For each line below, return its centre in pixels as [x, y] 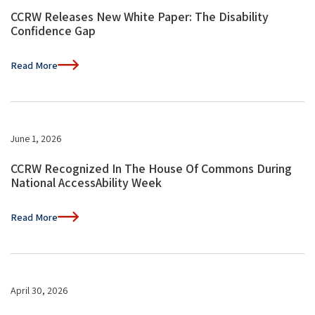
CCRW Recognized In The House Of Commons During [151, 168]
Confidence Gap [53, 30]
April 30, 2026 [39, 290]
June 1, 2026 [36, 138]
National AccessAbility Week [86, 182]
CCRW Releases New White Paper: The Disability [140, 16]
